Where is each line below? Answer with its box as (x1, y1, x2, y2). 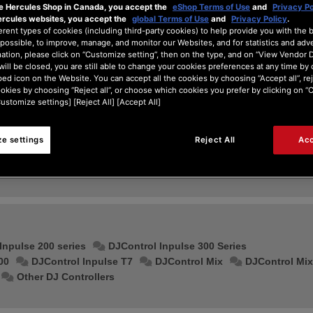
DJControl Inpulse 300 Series (108, 240, 247, 252)
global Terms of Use (132, 14, 209, 24)
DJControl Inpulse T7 (31, 256, 133, 267)
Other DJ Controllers (17, 271, 115, 282)
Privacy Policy (231, 14, 287, 24)
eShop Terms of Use (173, 2, 250, 13)
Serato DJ (10, 160, 57, 171)
